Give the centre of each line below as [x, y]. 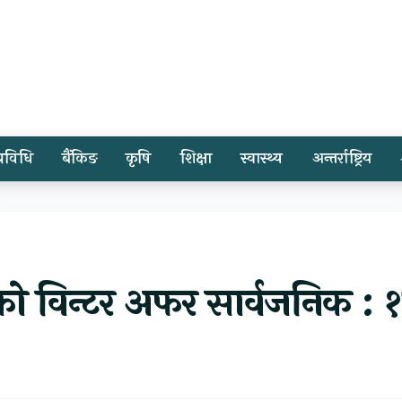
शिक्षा [196, 158]
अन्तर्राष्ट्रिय [342, 158]
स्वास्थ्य [262, 158]
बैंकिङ [79, 158]
